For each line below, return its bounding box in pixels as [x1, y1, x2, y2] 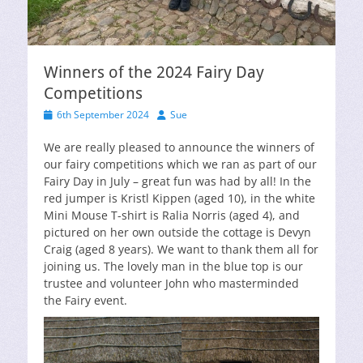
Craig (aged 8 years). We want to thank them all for [44, 241, 318, 257]
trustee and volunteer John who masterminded [44, 275, 299, 291]
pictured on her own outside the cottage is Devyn [44, 224, 311, 240]
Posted [43, 107, 74, 121]
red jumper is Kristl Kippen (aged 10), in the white [44, 190, 315, 206]
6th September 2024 [57, 108, 149, 122]
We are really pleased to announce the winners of [44, 139, 314, 155]
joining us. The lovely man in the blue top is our [44, 258, 303, 274]
